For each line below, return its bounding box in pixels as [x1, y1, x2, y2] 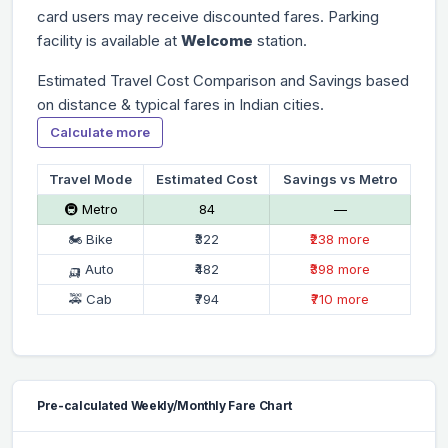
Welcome [181, 30, 253, 50]
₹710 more [311, 290, 369, 307]
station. [253, 30, 307, 50]
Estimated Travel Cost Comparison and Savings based [37, 70, 409, 90]
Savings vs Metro [282, 170, 398, 187]
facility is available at [37, 30, 181, 50]
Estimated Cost [155, 170, 258, 187]
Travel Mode [49, 170, 132, 187]
